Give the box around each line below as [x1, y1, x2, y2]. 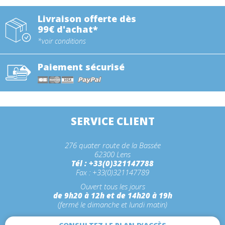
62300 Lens [94, 149, 131, 160]
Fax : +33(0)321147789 [76, 167, 149, 178]
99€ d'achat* [38, 23, 98, 36]
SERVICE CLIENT [70, 114, 155, 129]
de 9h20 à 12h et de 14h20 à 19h [53, 190, 172, 201]
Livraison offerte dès [38, 13, 136, 25]
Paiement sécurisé [38, 61, 125, 73]
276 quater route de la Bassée [64, 140, 161, 151]
